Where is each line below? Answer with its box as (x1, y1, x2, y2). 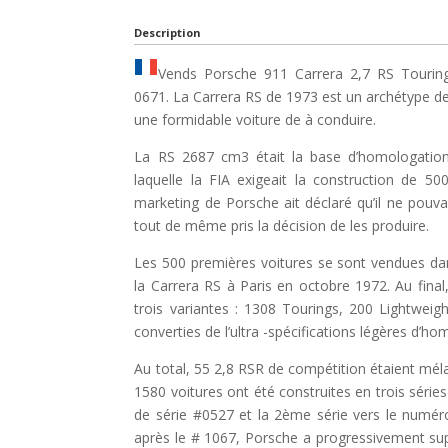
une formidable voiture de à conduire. (134, 109, 377, 129)
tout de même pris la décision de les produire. (134, 215, 430, 235)
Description (134, 24, 202, 40)
